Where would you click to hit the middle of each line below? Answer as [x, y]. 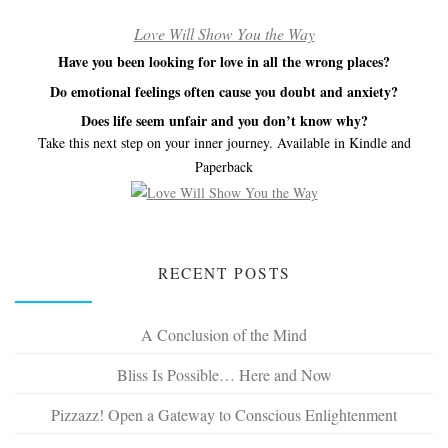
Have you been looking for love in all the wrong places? [224, 61]
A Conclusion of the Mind [224, 334]
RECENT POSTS [224, 273]
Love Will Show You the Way [224, 33]
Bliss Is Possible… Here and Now [224, 374]
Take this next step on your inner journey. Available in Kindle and [224, 143]
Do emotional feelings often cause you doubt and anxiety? [224, 91]
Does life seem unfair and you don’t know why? [224, 121]
